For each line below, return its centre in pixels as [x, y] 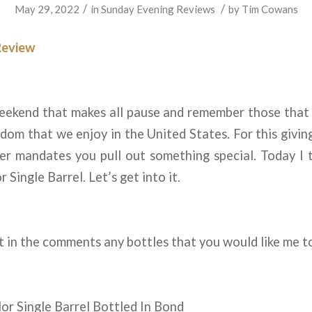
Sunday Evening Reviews [158, 9]
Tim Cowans [270, 9]
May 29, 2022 [47, 9]
